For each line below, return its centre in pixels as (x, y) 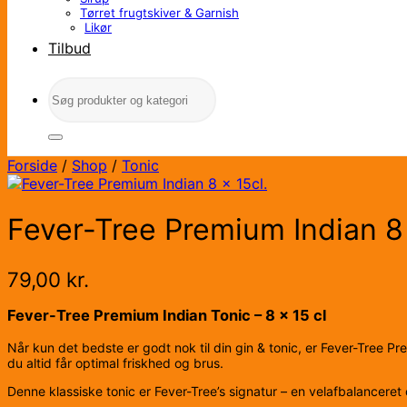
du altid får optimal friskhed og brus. (115, 362)
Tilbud (69, 48)
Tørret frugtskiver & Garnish (159, 13)
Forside (32, 165)
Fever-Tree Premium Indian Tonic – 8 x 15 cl (167, 316)
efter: (65, 104)
